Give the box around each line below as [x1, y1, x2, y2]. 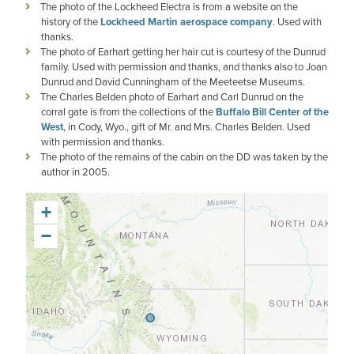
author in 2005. [41, 164, 110, 179]
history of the [41, 14, 100, 29]
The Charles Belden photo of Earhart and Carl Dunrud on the [40, 89, 303, 104]
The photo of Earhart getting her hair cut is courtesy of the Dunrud [40, 44, 326, 59]
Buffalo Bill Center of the [216, 104, 329, 120]
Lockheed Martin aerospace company [100, 14, 273, 30]
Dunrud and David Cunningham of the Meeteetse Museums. [41, 74, 305, 89]
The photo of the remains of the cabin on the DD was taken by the [40, 149, 328, 164]
